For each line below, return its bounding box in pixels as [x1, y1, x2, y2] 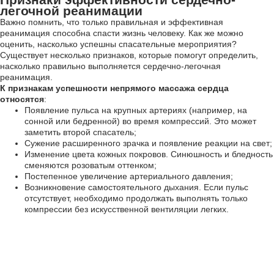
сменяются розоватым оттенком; [24, 160, 157, 170]
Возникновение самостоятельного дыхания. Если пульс [24, 182, 248, 192]
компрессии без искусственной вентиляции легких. [24, 204, 229, 214]
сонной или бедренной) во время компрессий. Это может [24, 116, 256, 126]
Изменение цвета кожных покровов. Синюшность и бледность [24, 149, 273, 159]
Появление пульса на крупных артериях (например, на [24, 105, 247, 115]
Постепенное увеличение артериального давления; [24, 171, 233, 181]
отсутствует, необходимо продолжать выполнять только [24, 193, 248, 203]
